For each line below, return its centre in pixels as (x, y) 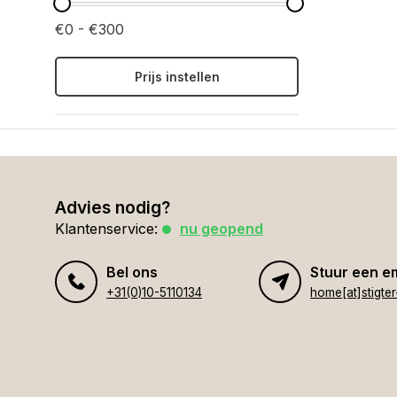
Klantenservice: (106, 229)
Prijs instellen (177, 77)
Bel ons (132, 272)
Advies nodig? (113, 207)
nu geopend (222, 229)
